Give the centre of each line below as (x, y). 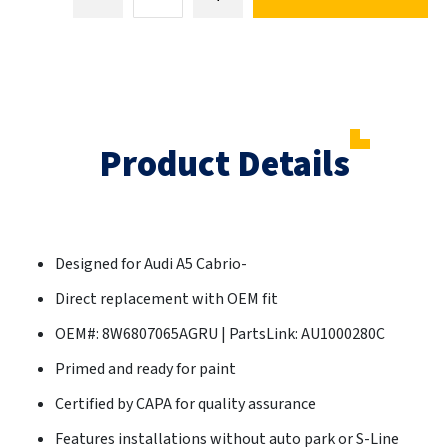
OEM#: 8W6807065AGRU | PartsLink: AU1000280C (220, 334)
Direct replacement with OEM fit (166, 299)
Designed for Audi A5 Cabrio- (151, 264)
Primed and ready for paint (145, 369)
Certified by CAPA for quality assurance (185, 404)
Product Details (224, 165)
